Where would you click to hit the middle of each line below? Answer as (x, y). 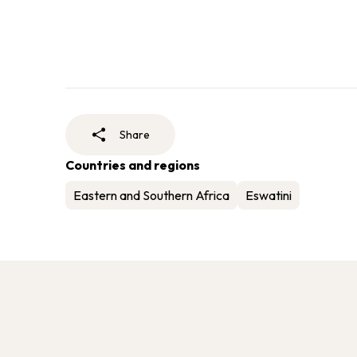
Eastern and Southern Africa (151, 196)
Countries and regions (133, 165)
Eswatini (269, 196)
